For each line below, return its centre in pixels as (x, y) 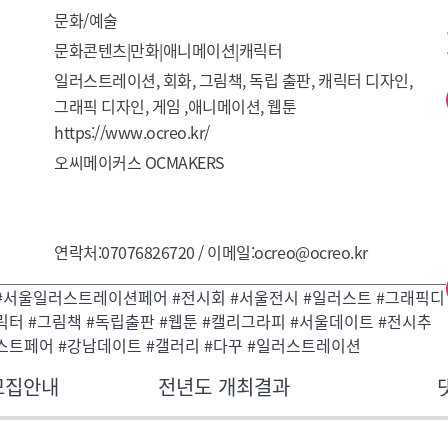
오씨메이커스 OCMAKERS (139, 162)
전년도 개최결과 (224, 386)
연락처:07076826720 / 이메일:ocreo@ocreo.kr (211, 252)
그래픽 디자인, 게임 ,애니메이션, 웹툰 (175, 106)
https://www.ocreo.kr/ (132, 132)
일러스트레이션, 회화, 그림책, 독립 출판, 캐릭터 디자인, (233, 80)
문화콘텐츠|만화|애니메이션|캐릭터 (168, 50)
